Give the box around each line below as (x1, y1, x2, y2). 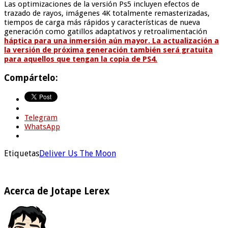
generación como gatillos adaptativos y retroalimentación (4, 27, 207, 37)
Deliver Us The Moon (39, 149, 116, 159)
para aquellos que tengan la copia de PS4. (4, 54, 157, 64)
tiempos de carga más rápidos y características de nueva (4, 18, 200, 27)
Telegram (24, 113, 58, 123)
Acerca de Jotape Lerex (4, 185, 109, 196)
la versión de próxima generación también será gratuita (4, 45, 213, 55)
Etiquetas (4, 149, 39, 159)
